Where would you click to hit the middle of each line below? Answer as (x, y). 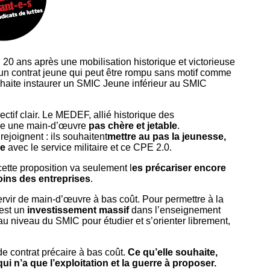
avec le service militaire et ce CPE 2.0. (89, 147)
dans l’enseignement (175, 210)
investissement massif (78, 210)
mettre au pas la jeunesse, (167, 136)
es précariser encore (179, 168)
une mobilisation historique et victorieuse (148, 61)
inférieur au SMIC (168, 83)
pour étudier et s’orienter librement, (156, 221)
